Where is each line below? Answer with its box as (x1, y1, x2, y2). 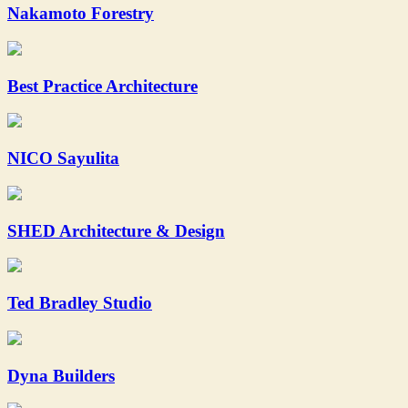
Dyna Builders (7, 365, 115, 385)
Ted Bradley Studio (7, 293, 152, 313)
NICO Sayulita (7, 148, 119, 168)
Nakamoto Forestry (7, 4, 154, 24)
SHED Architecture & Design (7, 220, 225, 240)
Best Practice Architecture (7, 76, 198, 96)
